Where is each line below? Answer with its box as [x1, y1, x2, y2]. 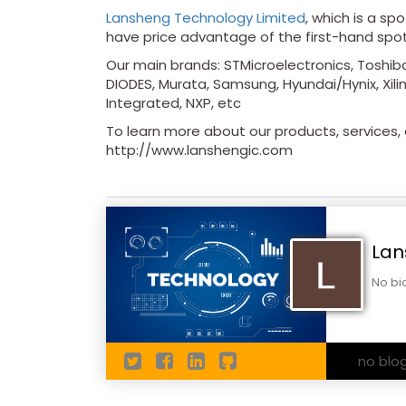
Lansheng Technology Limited [106, 8, 305, 27]
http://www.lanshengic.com [106, 140, 293, 159]
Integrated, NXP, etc [106, 93, 241, 112]
